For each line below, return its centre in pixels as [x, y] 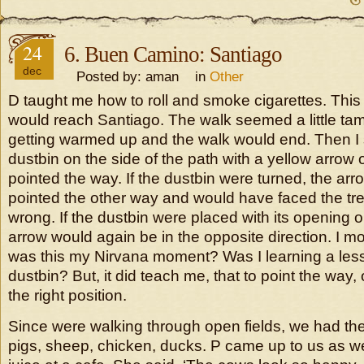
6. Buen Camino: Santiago [173, 54]
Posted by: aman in [137, 76]
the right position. [67, 295]
